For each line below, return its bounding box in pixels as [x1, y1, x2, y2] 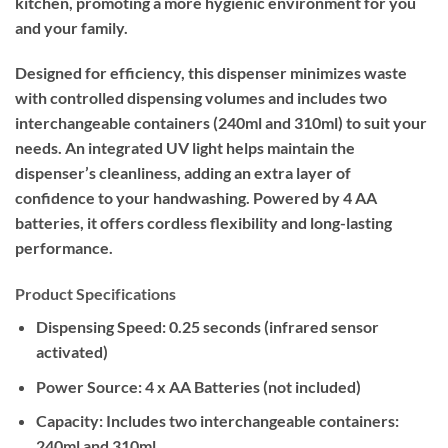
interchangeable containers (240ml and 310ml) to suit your [15, 113, 427, 133]
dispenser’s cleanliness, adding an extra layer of [15, 163, 351, 183]
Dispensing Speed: [35, 317, 166, 337]
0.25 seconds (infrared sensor [165, 317, 379, 337]
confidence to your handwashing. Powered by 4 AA [15, 188, 377, 208]
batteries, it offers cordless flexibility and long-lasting [15, 213, 392, 233]
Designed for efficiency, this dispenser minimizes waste [15, 63, 407, 83]
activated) [35, 342, 108, 362]
